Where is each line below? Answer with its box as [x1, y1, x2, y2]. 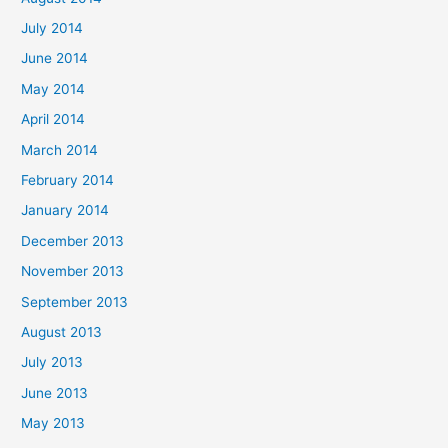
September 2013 [21, 293, 129, 310]
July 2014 [21, 19, 84, 36]
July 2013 [21, 354, 84, 371]
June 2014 [21, 50, 89, 67]
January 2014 [21, 202, 110, 219]
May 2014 [21, 80, 86, 97]
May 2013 [21, 415, 86, 432]
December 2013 [21, 232, 125, 249]
